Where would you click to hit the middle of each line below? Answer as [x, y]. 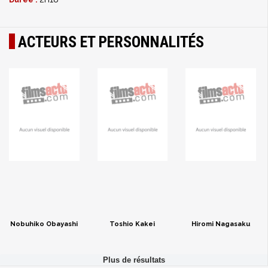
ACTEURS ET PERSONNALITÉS [111, 42]
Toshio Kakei [133, 224]
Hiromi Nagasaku [220, 224]
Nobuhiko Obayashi [44, 224]
